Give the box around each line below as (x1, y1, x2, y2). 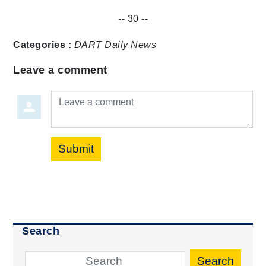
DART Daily (74, 39, 128, 50)
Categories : (13, 39, 72, 50)
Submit (58, 142, 94, 155)
